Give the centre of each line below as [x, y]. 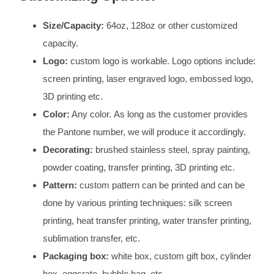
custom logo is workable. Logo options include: [161, 61]
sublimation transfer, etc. [91, 239]
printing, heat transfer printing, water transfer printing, [147, 221]
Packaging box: [76, 256]
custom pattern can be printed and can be [161, 185]
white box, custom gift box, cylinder [180, 256]
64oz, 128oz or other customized [170, 26]
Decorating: [68, 150]
